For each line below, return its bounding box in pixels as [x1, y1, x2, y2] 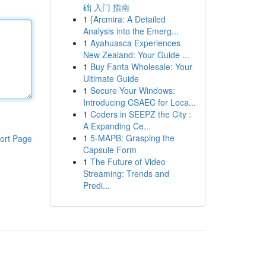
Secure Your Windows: [90, 84, 175, 96]
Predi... [83, 179, 110, 191]
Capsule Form [83, 144, 137, 156]
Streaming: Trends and [83, 167, 169, 179]
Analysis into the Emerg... [83, 25, 179, 37]
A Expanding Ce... [83, 120, 151, 132]
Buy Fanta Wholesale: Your [90, 61, 192, 72]
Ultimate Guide [83, 72, 139, 84]
